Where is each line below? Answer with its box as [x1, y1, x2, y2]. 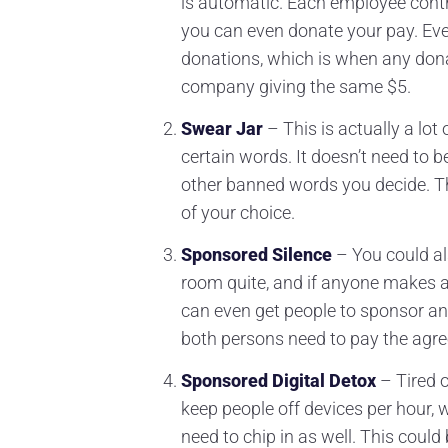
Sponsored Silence [181, 243, 332, 265]
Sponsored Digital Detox [181, 369, 376, 391]
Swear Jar [181, 117, 263, 139]
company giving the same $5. [181, 75, 411, 97]
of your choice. [181, 201, 295, 223]
